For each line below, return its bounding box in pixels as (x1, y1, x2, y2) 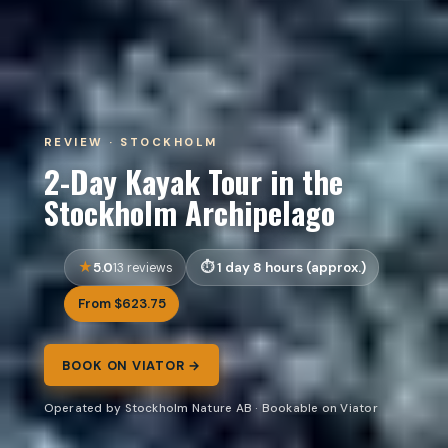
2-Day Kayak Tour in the (43, 157, 343, 204)
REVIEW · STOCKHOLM (43, 134, 218, 150)
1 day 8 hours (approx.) (216, 258, 366, 276)
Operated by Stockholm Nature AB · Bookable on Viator (43, 400, 378, 417)
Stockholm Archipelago (43, 188, 335, 235)
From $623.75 (77, 295, 166, 313)
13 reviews (112, 259, 173, 276)
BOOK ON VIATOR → (61, 356, 202, 374)
